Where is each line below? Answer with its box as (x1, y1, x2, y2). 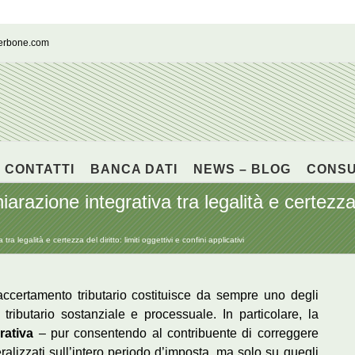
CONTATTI (4, 162, 74, 176)
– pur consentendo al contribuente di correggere (33, 326, 319, 340)
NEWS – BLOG (193, 162, 291, 176)
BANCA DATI (90, 162, 177, 176)
